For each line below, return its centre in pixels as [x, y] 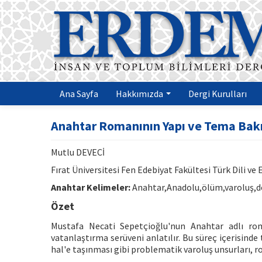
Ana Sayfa [79, 94]
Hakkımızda [140, 94]
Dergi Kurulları [218, 94]
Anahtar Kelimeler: [91, 187]
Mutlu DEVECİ [78, 152]
